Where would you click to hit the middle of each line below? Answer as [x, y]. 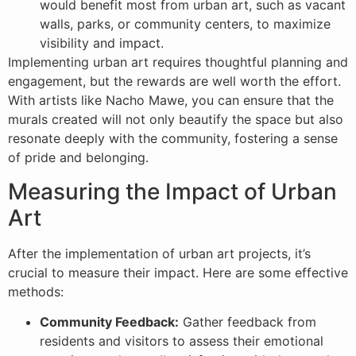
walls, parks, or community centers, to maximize [185, 24]
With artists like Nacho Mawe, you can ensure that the [171, 101]
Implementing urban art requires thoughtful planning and [178, 62]
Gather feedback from [248, 322]
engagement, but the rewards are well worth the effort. [174, 81]
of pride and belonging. [78, 158]
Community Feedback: [109, 322]
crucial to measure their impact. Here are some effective [178, 272]
